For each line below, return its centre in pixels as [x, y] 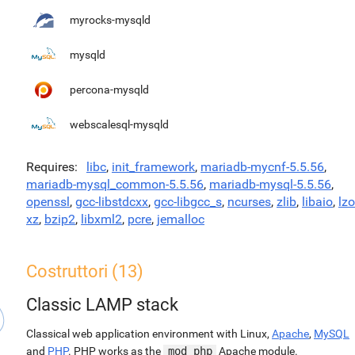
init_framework [153, 167]
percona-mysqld [109, 90]
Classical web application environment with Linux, [149, 334]
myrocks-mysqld [110, 20]
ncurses [249, 202]
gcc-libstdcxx [112, 202]
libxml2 [101, 219]
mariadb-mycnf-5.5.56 [262, 167]
